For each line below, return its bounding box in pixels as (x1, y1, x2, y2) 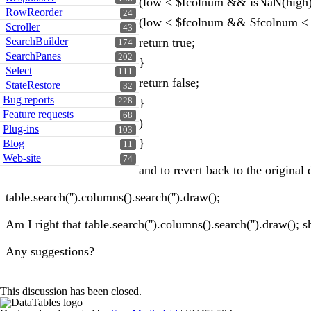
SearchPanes (6, 50, 61, 62)
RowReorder (6, 6, 62, 18)
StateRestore (6, 79, 60, 91)
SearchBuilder (6, 35, 68, 47)
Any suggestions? (6, 244, 94, 258)
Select (6, 65, 32, 76)
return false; (139, 76, 199, 90)
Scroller (6, 21, 40, 33)
